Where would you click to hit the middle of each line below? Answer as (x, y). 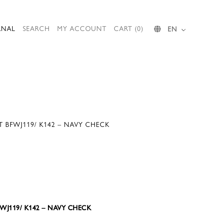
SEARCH (36, 28)
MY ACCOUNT (82, 28)
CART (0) (129, 28)
